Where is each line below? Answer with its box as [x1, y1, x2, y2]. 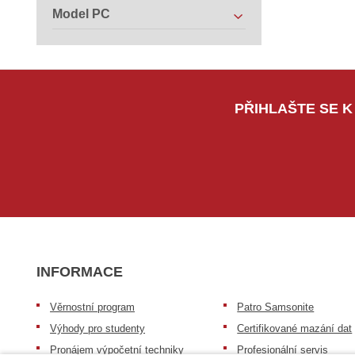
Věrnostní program [50, 301, 136, 314]
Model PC [52, 7, 111, 21]
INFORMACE [36, 264, 124, 281]
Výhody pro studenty [50, 323, 146, 335]
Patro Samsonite [237, 301, 315, 314]
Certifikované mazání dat [237, 323, 353, 335]
